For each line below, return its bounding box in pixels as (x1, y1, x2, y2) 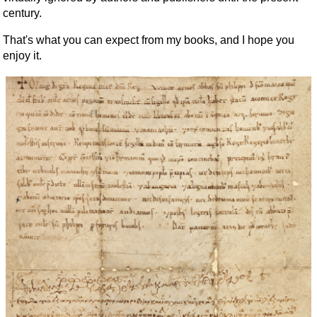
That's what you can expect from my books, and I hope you (3, 33, 294, 46)
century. (3, 6, 42, 19)
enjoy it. (3, 49, 42, 62)
